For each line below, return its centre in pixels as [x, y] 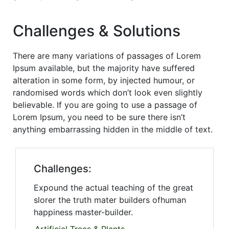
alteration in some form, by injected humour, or [104, 81]
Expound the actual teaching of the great [113, 188]
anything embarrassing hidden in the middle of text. [113, 130]
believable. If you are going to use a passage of [105, 105]
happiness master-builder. [83, 212]
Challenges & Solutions [97, 31]
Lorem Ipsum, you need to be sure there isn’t [99, 117]
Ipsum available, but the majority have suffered [104, 68]
